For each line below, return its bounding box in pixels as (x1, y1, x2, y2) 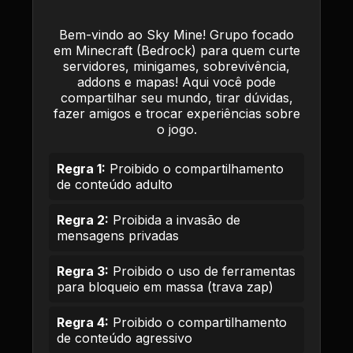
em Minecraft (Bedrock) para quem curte (53, 43, 300, 58)
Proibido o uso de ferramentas (109, 263, 295, 279)
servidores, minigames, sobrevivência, (63, 58, 290, 74)
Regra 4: (57, 314, 109, 330)
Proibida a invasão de (109, 212, 240, 228)
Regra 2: (57, 212, 109, 228)
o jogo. (156, 121, 197, 137)
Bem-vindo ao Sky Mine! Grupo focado (59, 27, 294, 43)
